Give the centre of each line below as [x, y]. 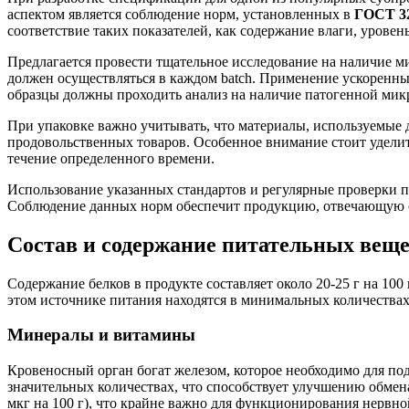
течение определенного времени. [111, 158]
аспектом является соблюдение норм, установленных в [181, 14]
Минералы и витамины [101, 335]
